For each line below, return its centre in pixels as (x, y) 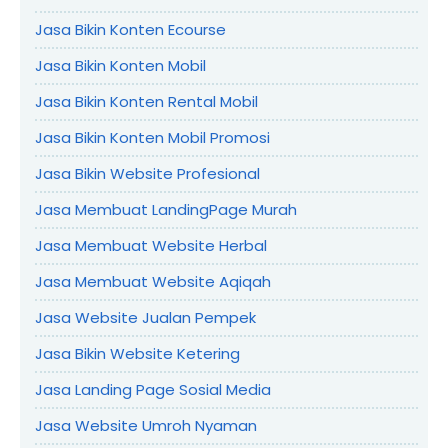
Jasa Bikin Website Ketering (137, 353)
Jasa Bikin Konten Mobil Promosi (152, 137)
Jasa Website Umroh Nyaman (146, 425)
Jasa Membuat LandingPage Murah (166, 209)
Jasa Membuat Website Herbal (151, 245)
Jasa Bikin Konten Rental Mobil (146, 101)
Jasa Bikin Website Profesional (147, 173)
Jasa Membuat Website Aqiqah (153, 281)
